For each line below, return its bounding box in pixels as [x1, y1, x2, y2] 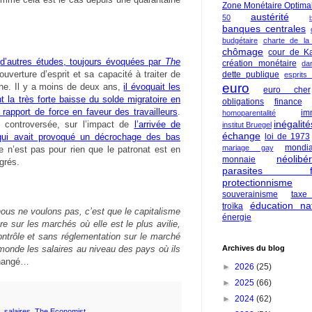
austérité [250, 11, 289, 22]
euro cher [263, 85, 311, 95]
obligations [222, 97, 264, 107]
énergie [222, 212, 251, 222]
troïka [222, 201, 243, 211]
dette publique [222, 70, 279, 79]
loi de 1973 [265, 132, 310, 141]
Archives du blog [222, 244, 285, 252]
